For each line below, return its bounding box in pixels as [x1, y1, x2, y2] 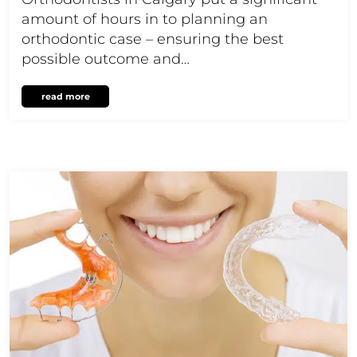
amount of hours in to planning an [22, 10, 268, 28]
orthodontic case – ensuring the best [22, 29, 284, 48]
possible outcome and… [22, 49, 190, 68]
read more [41, 90, 90, 102]
